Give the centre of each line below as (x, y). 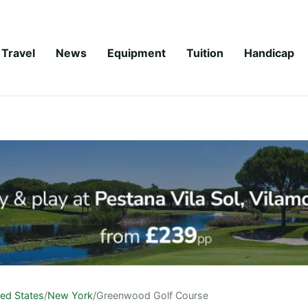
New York (70, 295)
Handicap (269, 53)
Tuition (205, 53)
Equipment (136, 53)
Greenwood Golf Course (152, 295)
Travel (18, 53)
